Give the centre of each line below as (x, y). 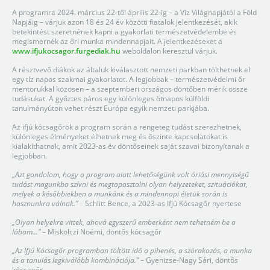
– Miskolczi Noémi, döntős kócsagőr (101, 232)
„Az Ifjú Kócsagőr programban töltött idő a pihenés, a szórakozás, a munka (132, 250)
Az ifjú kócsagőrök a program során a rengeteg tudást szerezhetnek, (127, 127)
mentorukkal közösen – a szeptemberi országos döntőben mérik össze (130, 89)
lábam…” (26, 232)
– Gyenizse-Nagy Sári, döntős (188, 260)
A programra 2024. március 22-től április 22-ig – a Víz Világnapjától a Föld (134, 12)
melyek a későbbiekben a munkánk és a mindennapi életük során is (120, 194)
